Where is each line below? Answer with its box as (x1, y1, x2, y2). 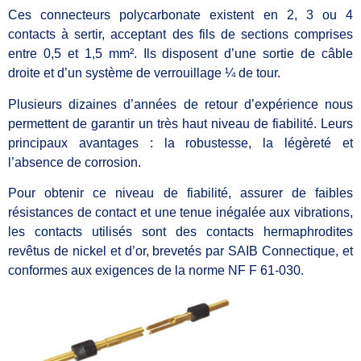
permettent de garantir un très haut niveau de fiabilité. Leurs (8, 116, 353, 131)
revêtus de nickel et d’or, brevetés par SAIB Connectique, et (8, 243, 353, 258)
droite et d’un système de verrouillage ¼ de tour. (8, 66, 280, 81)
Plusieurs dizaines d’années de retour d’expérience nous (8, 97, 353, 111)
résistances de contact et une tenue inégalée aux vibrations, (8, 205, 353, 219)
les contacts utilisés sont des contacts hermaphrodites (8, 224, 353, 239)
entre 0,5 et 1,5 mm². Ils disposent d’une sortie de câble (8, 47, 353, 61)
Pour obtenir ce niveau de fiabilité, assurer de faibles (8, 185, 353, 200)
